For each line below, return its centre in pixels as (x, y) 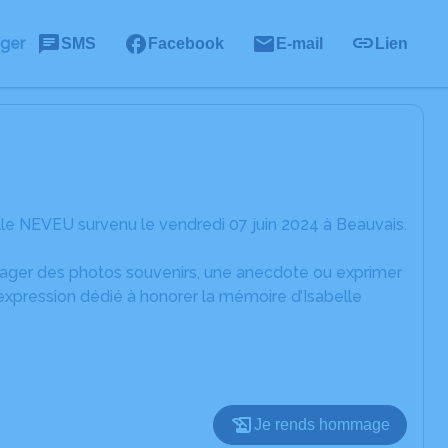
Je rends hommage (322, 424)
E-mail (299, 43)
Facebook (186, 43)
